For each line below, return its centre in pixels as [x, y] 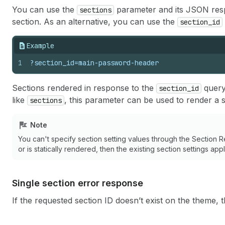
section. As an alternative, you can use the [95, 22]
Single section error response [78, 183]
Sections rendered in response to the [84, 88]
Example [40, 46]
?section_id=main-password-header [94, 63]
